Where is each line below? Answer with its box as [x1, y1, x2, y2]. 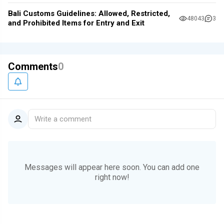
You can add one [143, 162, 199, 172]
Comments [8, 60, 58, 72]
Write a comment [34, 114, 91, 123]
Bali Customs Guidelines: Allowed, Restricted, [8, 9, 170, 18]
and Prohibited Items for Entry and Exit [8, 18, 144, 28]
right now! [94, 172, 129, 182]
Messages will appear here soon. [24, 162, 143, 172]
